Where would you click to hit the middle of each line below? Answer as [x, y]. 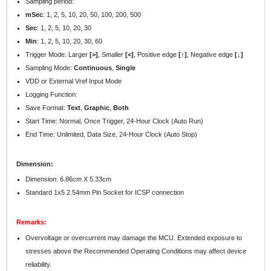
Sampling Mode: [50, 67]
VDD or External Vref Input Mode [75, 81]
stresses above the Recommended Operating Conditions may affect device [136, 251]
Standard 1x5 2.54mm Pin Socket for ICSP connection [105, 193]
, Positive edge [156, 54]
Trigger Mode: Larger [58, 54]
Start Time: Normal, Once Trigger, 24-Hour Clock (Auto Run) [115, 121]
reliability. [39, 264]
